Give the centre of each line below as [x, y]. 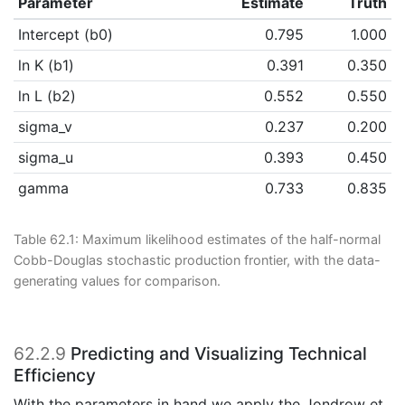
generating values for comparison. [117, 281]
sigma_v [45, 127]
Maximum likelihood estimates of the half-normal [231, 240]
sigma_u [45, 158]
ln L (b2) [47, 96]
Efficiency [55, 376]
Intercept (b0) [65, 35]
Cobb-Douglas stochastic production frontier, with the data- [197, 260]
